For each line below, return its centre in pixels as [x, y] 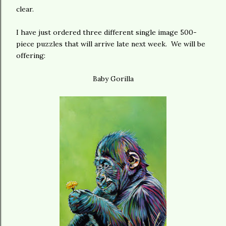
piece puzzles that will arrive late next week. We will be [111, 44]
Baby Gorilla [113, 79]
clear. [25, 9]
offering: [31, 55]
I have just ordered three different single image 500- [106, 32]
